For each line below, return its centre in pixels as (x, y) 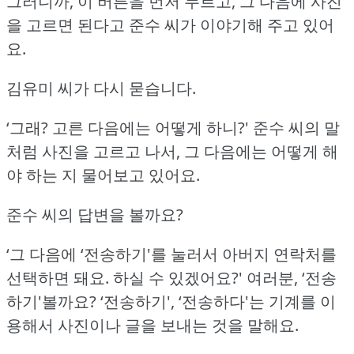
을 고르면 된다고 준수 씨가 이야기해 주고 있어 (170, 24)
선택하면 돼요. (58, 277)
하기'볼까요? (51, 301)
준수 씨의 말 (296, 127)
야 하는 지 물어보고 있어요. (103, 175)
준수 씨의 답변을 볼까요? (95, 214)
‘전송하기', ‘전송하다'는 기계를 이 (218, 301)
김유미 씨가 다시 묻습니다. (101, 88)
